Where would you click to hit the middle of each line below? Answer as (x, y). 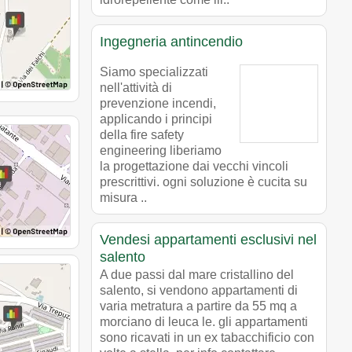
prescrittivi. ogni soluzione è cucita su (203, 181)
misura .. (123, 197)
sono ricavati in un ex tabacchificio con (207, 337)
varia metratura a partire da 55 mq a (198, 306)
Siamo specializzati (154, 71)
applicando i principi (156, 119)
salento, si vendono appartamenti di (199, 290)
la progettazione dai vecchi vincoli (194, 166)
